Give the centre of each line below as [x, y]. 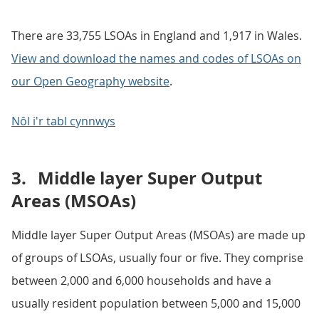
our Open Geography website [90, 81]
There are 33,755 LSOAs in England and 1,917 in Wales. [157, 36]
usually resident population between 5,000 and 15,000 [156, 303]
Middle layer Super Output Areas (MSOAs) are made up [158, 235]
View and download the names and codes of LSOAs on [156, 58]
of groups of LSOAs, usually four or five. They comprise [157, 258]
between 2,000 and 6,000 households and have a [141, 281]
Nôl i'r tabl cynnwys [63, 121]
